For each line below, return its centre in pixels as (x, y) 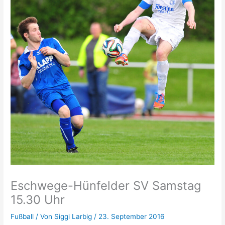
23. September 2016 (132, 216)
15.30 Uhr (38, 199)
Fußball (22, 216)
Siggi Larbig (74, 216)
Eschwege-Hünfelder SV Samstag (106, 185)
